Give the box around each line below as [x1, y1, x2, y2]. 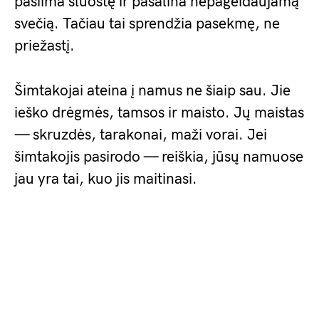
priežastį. [14, 37, 75, 56]
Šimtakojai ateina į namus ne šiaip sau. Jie [14, 82, 291, 100]
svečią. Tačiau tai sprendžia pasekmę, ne [14, 15, 280, 33]
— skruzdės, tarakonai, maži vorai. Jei [14, 126, 267, 145]
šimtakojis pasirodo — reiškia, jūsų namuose [14, 148, 303, 167]
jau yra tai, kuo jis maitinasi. [14, 170, 197, 189]
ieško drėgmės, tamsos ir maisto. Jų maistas [14, 104, 304, 122]
